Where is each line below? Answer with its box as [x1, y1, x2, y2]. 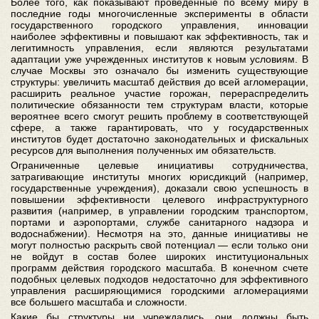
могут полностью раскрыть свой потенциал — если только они [11, 239, 308, 251]
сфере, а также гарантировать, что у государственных [11, 122, 308, 133]
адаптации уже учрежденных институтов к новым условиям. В [11, 53, 308, 65]
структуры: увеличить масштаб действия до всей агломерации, [11, 76, 308, 88]
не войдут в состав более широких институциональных [11, 251, 308, 262]
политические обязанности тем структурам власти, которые [11, 99, 308, 110]
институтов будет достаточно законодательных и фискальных [11, 133, 308, 145]
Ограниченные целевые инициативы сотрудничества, [11, 159, 308, 171]
